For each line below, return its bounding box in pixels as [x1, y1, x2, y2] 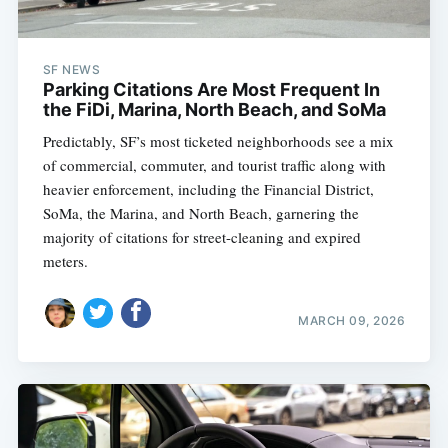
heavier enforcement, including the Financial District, [42, 179, 374, 200]
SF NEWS [42, 62, 101, 78]
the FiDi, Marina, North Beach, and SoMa [42, 99, 386, 121]
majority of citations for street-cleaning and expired [42, 227, 361, 248]
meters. [42, 251, 88, 272]
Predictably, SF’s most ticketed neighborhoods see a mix [42, 131, 394, 152]
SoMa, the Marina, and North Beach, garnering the [42, 203, 359, 224]
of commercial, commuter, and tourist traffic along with [42, 155, 386, 176]
